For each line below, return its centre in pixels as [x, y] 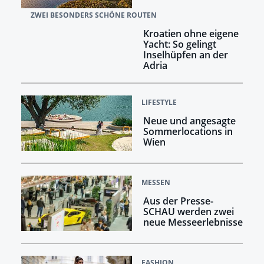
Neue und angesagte [189, 121]
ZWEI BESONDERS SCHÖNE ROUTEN [93, 15]
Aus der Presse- [178, 201]
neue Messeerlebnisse [193, 222]
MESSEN [156, 182]
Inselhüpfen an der [185, 55]
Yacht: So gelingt [179, 44]
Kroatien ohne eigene [191, 33]
